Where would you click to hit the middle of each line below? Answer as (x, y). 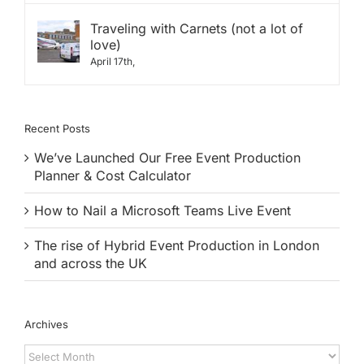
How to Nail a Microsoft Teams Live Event (162, 211)
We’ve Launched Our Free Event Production (167, 158)
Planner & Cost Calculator (113, 176)
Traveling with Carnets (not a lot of (197, 28)
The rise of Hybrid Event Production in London (177, 246)
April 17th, (113, 61)
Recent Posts (57, 128)
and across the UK (91, 264)
